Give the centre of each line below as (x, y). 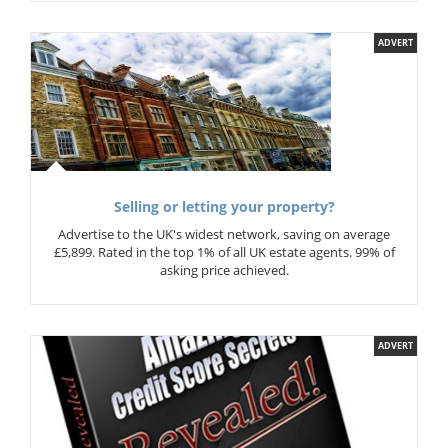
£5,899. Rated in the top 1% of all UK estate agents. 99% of (224, 252)
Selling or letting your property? (224, 207)
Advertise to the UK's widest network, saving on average (224, 234)
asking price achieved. (224, 270)
